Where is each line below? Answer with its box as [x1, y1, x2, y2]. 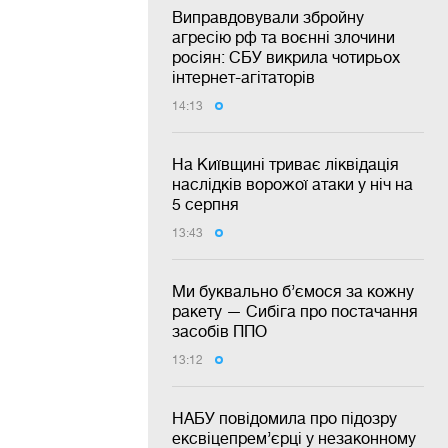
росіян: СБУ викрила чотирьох [172, 47, 400, 66]
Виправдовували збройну [172, 7, 364, 26]
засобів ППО [172, 321, 267, 340]
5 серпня [172, 194, 239, 213]
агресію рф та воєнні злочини [172, 27, 395, 46]
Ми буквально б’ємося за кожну [172, 281, 414, 300]
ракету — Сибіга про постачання [172, 301, 418, 320]
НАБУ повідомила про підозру [172, 408, 397, 427]
